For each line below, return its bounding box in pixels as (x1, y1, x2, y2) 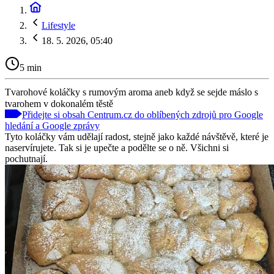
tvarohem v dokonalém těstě (5, 98, 113, 109)
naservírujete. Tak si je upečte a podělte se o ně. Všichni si (5, 142, 229, 153)
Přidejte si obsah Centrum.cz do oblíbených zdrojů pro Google (22, 109, 263, 120)
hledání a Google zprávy (5, 120, 100, 131)
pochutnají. (5, 153, 48, 164)
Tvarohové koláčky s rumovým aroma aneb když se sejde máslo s (5, 86, 258, 97)
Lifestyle (42, 20, 75, 31)
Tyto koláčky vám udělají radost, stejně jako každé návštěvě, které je (5, 131, 268, 142)
